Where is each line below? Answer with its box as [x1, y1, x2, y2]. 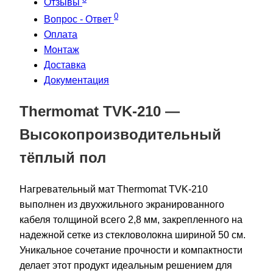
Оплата [44, 29, 77, 40]
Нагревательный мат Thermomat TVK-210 [19, 184, 208, 195]
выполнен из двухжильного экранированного [19, 199, 224, 210]
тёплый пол [19, 149, 106, 166]
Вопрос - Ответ [44, 14, 114, 25]
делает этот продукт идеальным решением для [19, 260, 232, 271]
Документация [44, 75, 109, 86]
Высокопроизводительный [19, 126, 221, 143]
